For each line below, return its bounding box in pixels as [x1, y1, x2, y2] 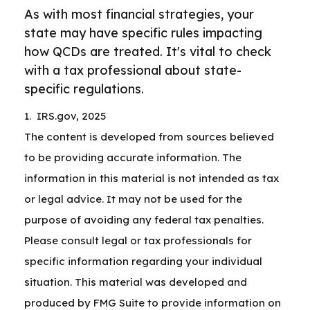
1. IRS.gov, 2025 [24, 109, 106, 122]
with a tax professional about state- [24, 62, 241, 78]
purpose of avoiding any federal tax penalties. [24, 213, 264, 226]
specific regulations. [24, 81, 144, 97]
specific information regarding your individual [24, 255, 262, 268]
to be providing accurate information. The [24, 151, 241, 164]
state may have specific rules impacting [24, 25, 262, 41]
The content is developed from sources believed [24, 130, 274, 143]
